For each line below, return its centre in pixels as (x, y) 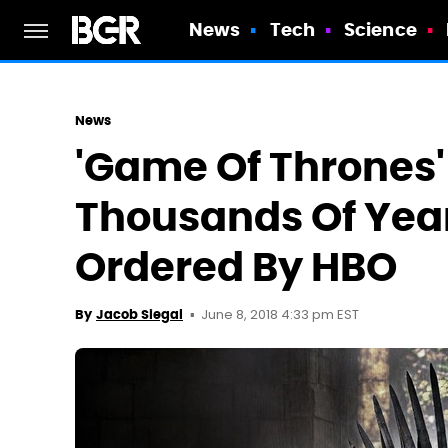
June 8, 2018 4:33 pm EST (280, 315)
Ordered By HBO (236, 267)
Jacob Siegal (139, 314)
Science (380, 29)
